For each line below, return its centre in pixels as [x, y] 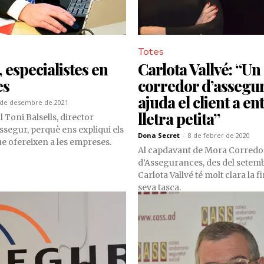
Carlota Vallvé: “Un [199, 70]
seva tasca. [159, 188]
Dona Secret [159, 136]
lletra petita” [179, 119]
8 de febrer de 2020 [219, 136]
